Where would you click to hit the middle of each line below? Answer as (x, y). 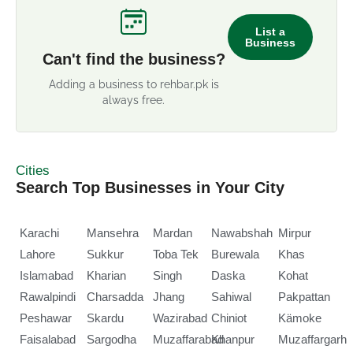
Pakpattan (305, 296)
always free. (134, 100)
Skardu (105, 318)
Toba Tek (176, 254)
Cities (33, 170)
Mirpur (295, 232)
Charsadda (115, 296)
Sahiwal (232, 296)
